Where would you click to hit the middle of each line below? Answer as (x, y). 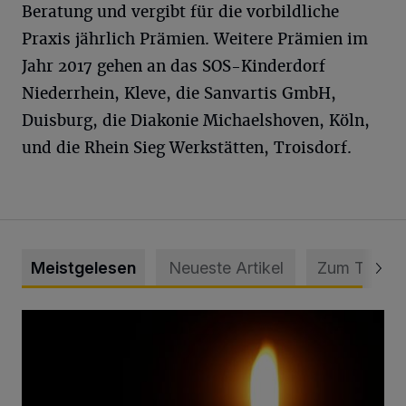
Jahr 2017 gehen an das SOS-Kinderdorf (174, 66)
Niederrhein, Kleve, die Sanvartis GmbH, (179, 93)
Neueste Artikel (226, 267)
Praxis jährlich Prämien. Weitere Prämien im (195, 39)
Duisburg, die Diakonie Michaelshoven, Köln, (196, 120)
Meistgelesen (83, 267)
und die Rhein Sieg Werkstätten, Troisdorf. (187, 147)
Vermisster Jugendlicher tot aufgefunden (153, 319)
